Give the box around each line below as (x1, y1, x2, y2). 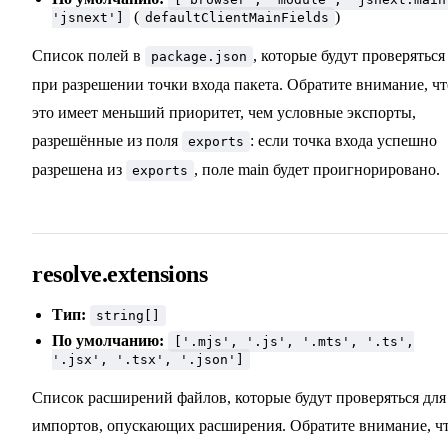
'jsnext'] (52, 10, 124, 26)
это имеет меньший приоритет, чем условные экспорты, (32, 104, 416, 122)
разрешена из (32, 161, 126, 179)
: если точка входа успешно (250, 132, 437, 150)
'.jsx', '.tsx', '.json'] (52, 352, 244, 368)
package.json (151, 49, 247, 65)
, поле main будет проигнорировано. (194, 161, 440, 179)
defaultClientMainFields (145, 10, 329, 26)
